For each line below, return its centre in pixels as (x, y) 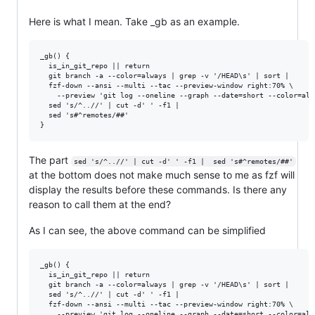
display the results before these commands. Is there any (158, 190)
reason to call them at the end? (100, 205)
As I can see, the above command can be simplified (147, 231)
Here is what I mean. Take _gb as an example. (134, 22)
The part (50, 160)
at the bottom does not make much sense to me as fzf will (162, 175)
